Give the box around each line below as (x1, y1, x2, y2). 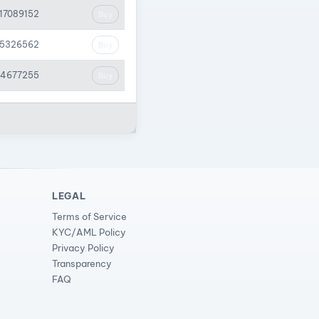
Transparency (52, 258, 112, 270)
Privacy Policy (52, 242, 115, 254)
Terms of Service (52, 211, 127, 223)
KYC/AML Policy (52, 226, 126, 239)
